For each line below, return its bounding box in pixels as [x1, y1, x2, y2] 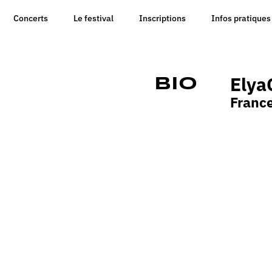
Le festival [73, 13, 114, 24]
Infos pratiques [211, 13, 271, 24]
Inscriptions [138, 13, 186, 24]
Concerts [13, 13, 48, 24]
